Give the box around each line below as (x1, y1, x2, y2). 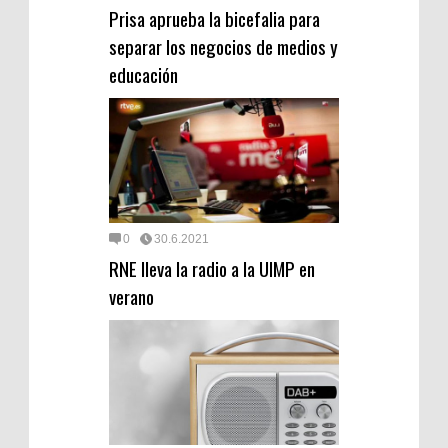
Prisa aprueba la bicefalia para (109, 3, 320, 32)
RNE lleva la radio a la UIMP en (109, 253, 315, 282)
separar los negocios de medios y (109, 31, 338, 60)
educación (109, 59, 178, 88)
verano (109, 281, 154, 310)
